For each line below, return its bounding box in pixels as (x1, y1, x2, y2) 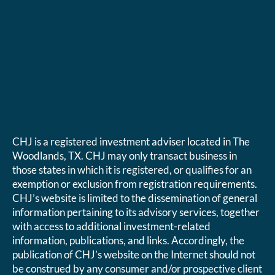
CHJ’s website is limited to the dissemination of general (12, 192, 258, 205)
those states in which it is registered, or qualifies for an (12, 163, 252, 177)
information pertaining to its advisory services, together (12, 206, 260, 219)
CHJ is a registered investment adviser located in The (12, 135, 250, 149)
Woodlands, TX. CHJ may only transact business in (12, 149, 238, 163)
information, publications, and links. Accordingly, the (12, 234, 245, 247)
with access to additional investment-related (12, 220, 211, 233)
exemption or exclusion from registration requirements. (12, 177, 258, 191)
